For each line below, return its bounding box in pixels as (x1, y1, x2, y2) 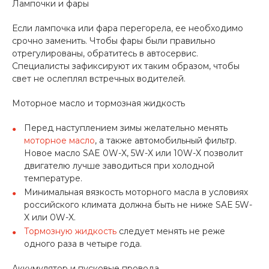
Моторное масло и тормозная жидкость (12, 98, 185, 109)
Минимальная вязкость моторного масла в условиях (24, 187, 248, 198)
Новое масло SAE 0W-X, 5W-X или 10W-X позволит (24, 148, 243, 159)
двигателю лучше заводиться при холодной (24, 160, 214, 171)
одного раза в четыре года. (24, 238, 142, 249)
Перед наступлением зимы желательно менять (24, 122, 228, 133)
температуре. (24, 173, 82, 184)
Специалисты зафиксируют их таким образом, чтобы (12, 61, 240, 71)
